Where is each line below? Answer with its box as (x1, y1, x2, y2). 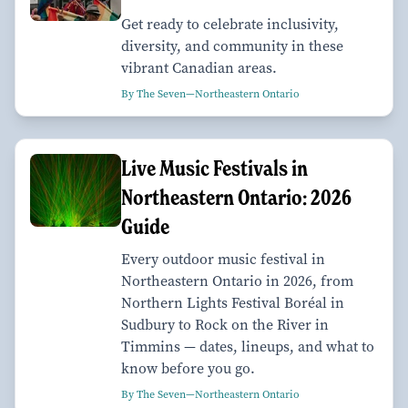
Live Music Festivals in (121, 154, 308, 181)
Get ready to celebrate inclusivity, (121, 14, 339, 34)
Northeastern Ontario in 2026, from (121, 270, 353, 291)
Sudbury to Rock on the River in (121, 314, 329, 334)
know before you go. (121, 358, 255, 378)
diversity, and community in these (121, 36, 343, 56)
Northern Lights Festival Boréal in (121, 292, 344, 312)
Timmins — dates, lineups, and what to (121, 336, 374, 356)
